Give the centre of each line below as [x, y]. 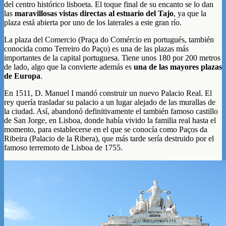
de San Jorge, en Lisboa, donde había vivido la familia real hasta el [110, 120]
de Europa [22, 76]
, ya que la [190, 13]
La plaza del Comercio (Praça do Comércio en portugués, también [109, 39]
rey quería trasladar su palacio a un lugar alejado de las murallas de [110, 102]
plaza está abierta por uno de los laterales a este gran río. [93, 22]
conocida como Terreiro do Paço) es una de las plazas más [96, 48]
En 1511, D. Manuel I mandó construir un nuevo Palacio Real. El [108, 93]
